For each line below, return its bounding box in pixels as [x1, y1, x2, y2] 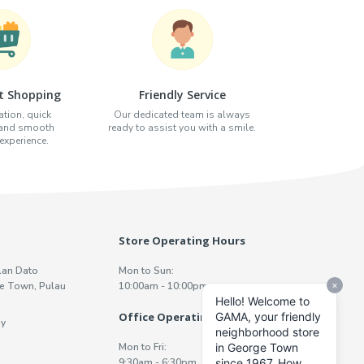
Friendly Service [138, 86, 226, 102]
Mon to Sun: [119, 263, 175, 277]
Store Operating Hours [119, 232, 246, 248]
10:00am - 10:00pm [119, 279, 209, 292]
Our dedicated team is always [114, 107, 250, 121]
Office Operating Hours [119, 309, 251, 324]
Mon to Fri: [119, 340, 167, 353]
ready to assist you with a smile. [108, 120, 256, 134]
